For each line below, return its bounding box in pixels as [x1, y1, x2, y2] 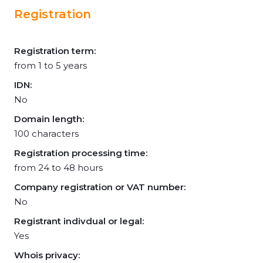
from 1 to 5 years [14, 60, 87, 71]
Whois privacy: [14, 249, 80, 261]
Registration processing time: [14, 147, 147, 159]
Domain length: [14, 113, 84, 124]
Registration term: [14, 45, 96, 56]
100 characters [14, 128, 79, 139]
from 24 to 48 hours [14, 162, 103, 173]
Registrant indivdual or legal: [14, 215, 144, 227]
